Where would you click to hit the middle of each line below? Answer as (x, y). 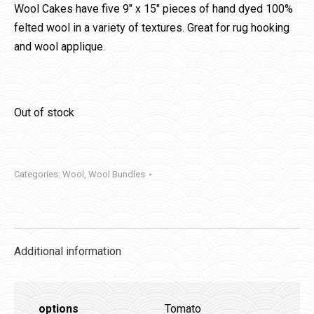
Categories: (38, 174)
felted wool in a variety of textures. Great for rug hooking (152, 28)
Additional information (68, 251)
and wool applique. (60, 47)
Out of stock (44, 112)
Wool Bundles (117, 174)
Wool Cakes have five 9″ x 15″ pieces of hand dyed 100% (153, 9)
